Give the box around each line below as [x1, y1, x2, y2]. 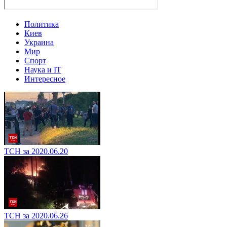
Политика [24, 19, 59, 28]
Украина [24, 37, 54, 47]
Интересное [24, 74, 65, 83]
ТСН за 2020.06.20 [4, 146, 68, 156]
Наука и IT [24, 65, 61, 74]
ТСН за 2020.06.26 [4, 211, 68, 220]
